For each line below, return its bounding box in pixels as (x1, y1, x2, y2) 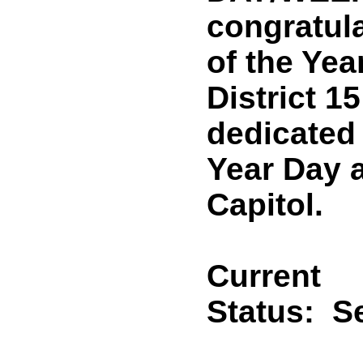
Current (207, 258, 321, 293)
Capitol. (207, 187, 323, 222)
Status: (207, 294, 332, 329)
